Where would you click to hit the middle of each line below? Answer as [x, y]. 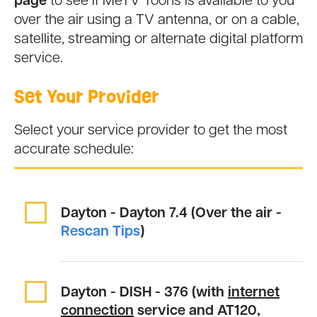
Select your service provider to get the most [151, 131]
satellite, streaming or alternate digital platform [158, 40]
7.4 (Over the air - [225, 214]
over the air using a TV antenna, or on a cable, [157, 21]
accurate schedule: [74, 150]
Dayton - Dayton [115, 214]
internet [254, 293]
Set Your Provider [87, 97]
